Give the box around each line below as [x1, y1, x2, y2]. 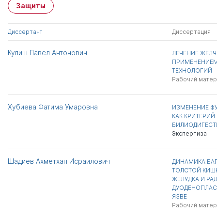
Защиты [16, 1, 46, 10]
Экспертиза [171, 130, 207, 137]
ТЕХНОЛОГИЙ [171, 67, 212, 74]
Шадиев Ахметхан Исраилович [8, 157, 110, 165]
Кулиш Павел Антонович [8, 48, 87, 57]
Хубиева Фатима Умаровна [8, 103, 98, 111]
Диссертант [8, 28, 43, 35]
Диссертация [171, 28, 211, 35]
